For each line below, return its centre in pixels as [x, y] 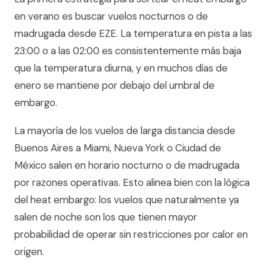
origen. [29, 252]
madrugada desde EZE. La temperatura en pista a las [133, 33]
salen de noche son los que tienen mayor [106, 217]
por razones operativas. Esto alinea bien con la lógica [132, 182]
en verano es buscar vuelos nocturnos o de [111, 16]
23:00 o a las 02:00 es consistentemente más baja [128, 51]
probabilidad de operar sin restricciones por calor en [131, 234]
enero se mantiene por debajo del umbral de [114, 85]
